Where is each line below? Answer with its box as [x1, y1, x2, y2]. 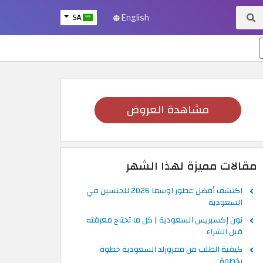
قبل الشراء [206, 224, 242, 240]
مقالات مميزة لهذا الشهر [126, 156, 257, 177]
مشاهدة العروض [127, 99, 209, 120]
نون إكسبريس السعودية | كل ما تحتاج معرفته [86, 213, 242, 228]
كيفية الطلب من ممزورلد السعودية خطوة [100, 242, 242, 257]
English [120, 13, 149, 22]
